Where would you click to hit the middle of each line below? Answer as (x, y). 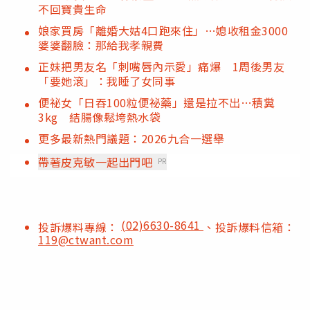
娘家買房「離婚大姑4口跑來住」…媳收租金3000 (169, 30)
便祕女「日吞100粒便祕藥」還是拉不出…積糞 (156, 102)
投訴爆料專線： (80, 227)
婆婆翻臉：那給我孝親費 (101, 45)
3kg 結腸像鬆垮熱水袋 (99, 117)
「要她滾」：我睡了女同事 (107, 81)
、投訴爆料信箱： (249, 227)
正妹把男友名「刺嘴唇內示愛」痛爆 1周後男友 (161, 66)
